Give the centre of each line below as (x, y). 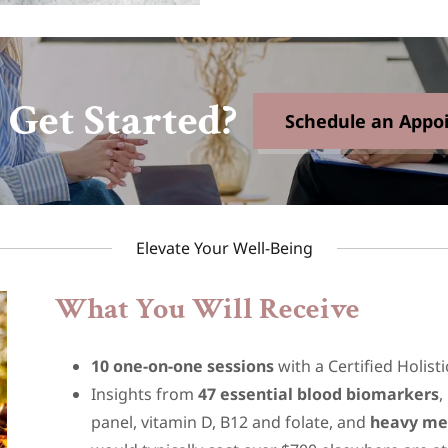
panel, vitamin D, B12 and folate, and (231, 422)
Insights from (145, 394)
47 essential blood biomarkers (319, 394)
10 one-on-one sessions (185, 366)
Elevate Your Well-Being (224, 248)
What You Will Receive (207, 309)
